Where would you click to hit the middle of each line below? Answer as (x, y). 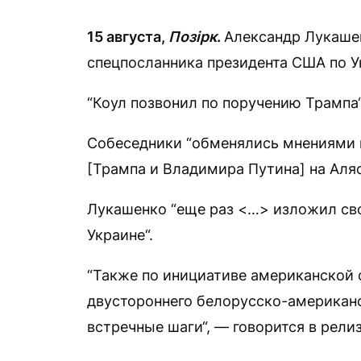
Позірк (193, 37)
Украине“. (120, 235)
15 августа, (128, 37)
